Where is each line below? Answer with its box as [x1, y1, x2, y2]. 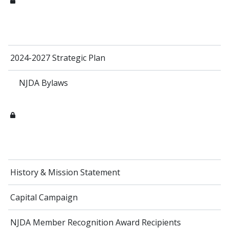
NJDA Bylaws [18, 77, 68, 89]
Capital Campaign [10, 192, 78, 203]
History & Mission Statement [10, 167, 120, 178]
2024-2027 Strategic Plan [10, 52, 105, 64]
